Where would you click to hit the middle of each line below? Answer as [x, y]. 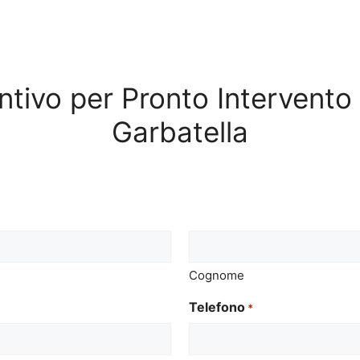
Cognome [217, 276]
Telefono [217, 307]
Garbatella [180, 131]
